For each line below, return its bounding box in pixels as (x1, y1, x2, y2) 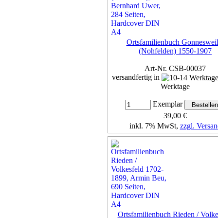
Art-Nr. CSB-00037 (145, 64, 206, 73)
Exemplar (150, 100, 184, 109)
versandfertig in (112, 73, 162, 81)
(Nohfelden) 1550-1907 (139, 46, 212, 55)
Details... (162, 139, 189, 148)
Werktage (161, 82, 190, 91)
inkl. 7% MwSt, (129, 122, 180, 130)
